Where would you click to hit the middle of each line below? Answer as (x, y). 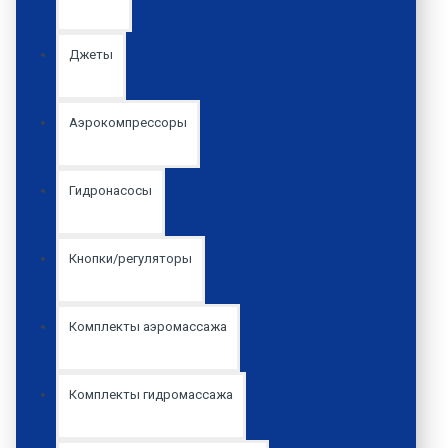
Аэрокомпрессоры (128, 122)
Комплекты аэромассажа (148, 326)
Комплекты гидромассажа (151, 394)
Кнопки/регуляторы (130, 258)
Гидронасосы (110, 190)
